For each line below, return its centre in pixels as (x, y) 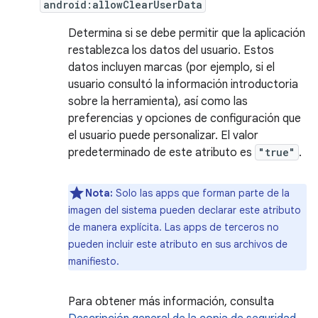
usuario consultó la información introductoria (183, 84)
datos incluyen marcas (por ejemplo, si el (171, 67)
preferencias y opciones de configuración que (185, 119)
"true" (277, 152)
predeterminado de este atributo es (161, 153)
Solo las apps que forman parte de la (201, 193)
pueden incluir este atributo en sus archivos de (178, 244)
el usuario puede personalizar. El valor (163, 136)
